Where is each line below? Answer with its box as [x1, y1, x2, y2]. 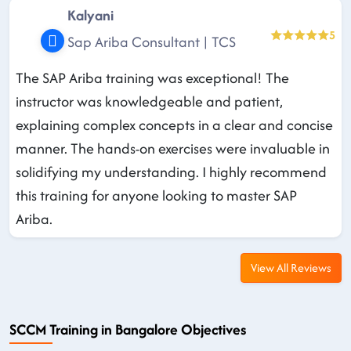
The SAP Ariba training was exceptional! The [16, 67, 289, 89]
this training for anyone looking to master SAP [16, 184, 297, 206]
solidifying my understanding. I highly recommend [16, 161, 327, 183]
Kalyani [67, 4, 114, 26]
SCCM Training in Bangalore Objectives [9, 318, 246, 340]
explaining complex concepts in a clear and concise [16, 114, 333, 136]
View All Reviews [251, 259, 331, 276]
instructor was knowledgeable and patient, [16, 90, 283, 112]
